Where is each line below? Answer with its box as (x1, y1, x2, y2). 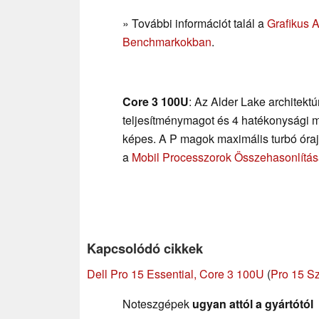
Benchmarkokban (122, 33, 211, 50)
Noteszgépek (122, 295, 192, 312)
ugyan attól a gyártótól (192, 295, 313, 312)
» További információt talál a (122, 14, 267, 31)
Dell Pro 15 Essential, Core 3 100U (87, 265, 264, 282)
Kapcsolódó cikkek (87, 238, 203, 258)
